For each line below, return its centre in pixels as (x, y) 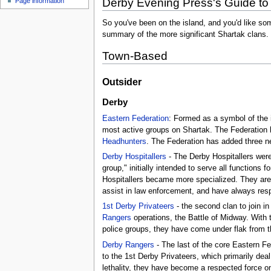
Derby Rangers (128, 245)
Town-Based (135, 56)
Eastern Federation (135, 118)
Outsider (122, 81)
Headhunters (124, 141)
